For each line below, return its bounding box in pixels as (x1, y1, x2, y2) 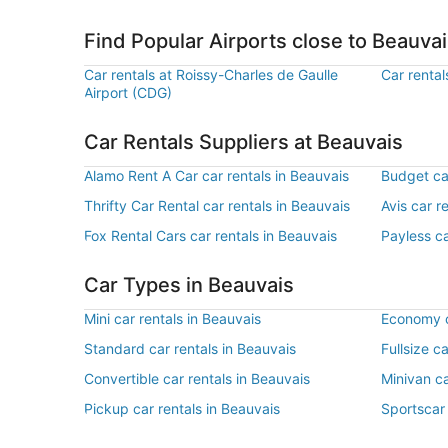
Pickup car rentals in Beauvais (84, 400, 280, 417)
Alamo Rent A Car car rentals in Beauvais (84, 167, 349, 184)
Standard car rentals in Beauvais (84, 340, 296, 357)
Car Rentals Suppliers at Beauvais (84, 130, 403, 154)
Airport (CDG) (84, 84, 172, 101)
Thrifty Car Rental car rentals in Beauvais (84, 197, 350, 214)
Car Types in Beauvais (84, 273, 294, 297)
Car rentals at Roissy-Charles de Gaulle (84, 66, 338, 83)
